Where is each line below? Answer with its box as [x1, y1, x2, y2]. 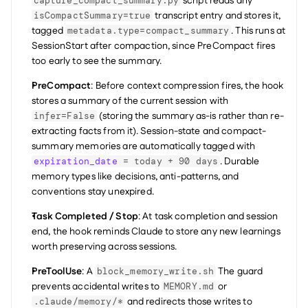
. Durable [219, 154, 259, 168]
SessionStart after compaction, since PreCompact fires [32, 38, 276, 53]
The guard [216, 264, 263, 278]
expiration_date [33, 155, 118, 167]
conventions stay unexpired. [32, 184, 154, 199]
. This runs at [231, 23, 286, 38]
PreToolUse [32, 264, 82, 278]
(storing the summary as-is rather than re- [96, 109, 284, 123]
